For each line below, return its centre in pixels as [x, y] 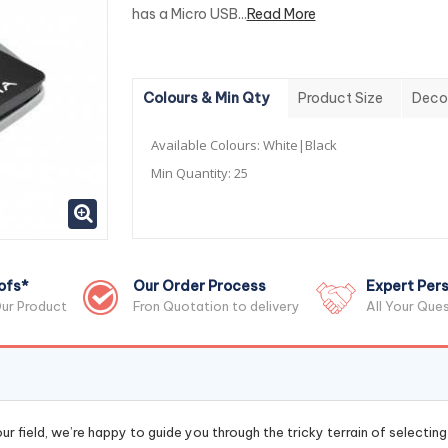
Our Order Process [199, 286]
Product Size [340, 98]
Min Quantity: [192, 173]
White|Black [299, 145]
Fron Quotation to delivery [216, 306]
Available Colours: [206, 145]
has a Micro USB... [189, 14]
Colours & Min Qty [205, 98]
